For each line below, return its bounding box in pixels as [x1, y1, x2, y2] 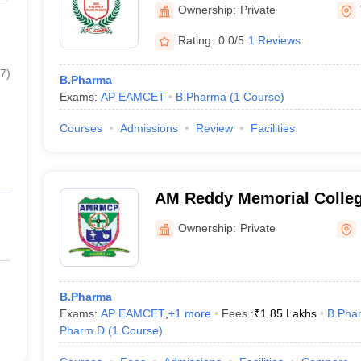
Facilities [250, 122, 295, 135]
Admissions [119, 122, 178, 135]
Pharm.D [59, 324, 105, 337]
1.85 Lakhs [259, 307, 317, 320]
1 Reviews [247, 33, 301, 47]
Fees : [221, 307, 254, 320]
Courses [59, 122, 102, 135]
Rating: [177, 33, 214, 47]
